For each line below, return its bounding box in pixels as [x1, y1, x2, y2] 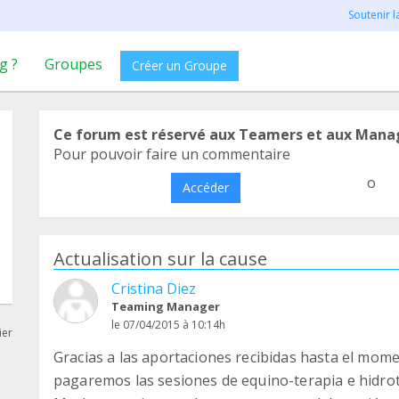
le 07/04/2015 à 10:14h [111, 317, 225, 332]
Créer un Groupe [132, 57, 227, 74]
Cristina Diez [111, 279, 196, 298]
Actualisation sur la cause [53, 247, 267, 271]
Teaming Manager [111, 298, 220, 314]
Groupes [45, 54, 102, 74]
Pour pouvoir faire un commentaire [53, 144, 290, 164]
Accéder [182, 179, 229, 196]
